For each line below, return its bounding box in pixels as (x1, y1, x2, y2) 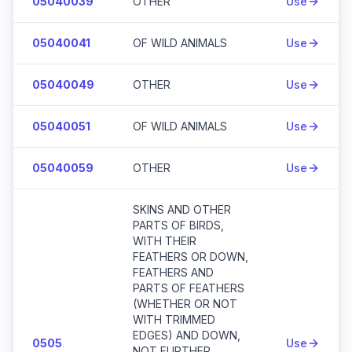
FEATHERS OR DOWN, (133, 250, 248, 263)
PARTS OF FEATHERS (133, 281, 244, 295)
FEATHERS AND (133, 266, 214, 279)
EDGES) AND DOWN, (133, 328, 240, 342)
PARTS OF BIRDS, (133, 218, 224, 232)
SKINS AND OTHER (133, 203, 231, 216)
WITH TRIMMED (133, 313, 215, 326)
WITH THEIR (133, 234, 196, 247)
